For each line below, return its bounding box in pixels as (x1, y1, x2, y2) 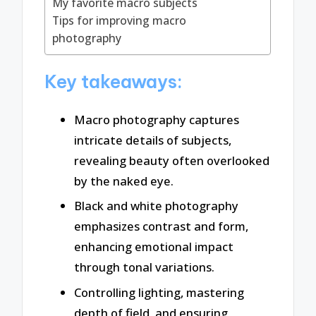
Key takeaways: (44, 70, 183, 93)
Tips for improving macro (52, 13, 187, 29)
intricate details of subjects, (74, 131, 231, 148)
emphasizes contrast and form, (74, 218, 248, 235)
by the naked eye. (74, 172, 174, 189)
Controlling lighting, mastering (74, 284, 244, 301)
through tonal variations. (74, 259, 214, 276)
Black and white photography (74, 197, 238, 214)
